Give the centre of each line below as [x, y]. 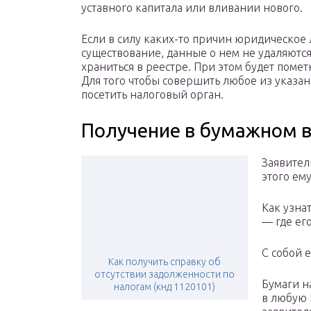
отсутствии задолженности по [165, 275]
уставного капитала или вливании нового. [192, 8]
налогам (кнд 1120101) [165, 287]
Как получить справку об [165, 262]
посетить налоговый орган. [152, 95]
